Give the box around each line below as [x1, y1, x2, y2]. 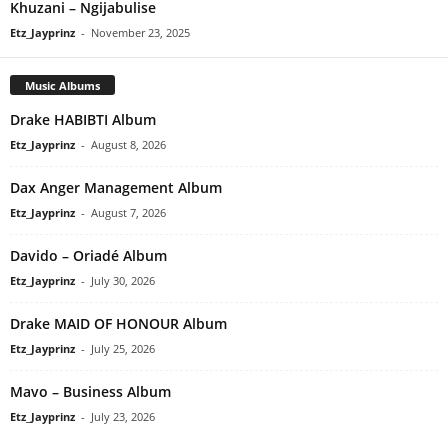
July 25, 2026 [91, 341, 155, 357]
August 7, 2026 [91, 205, 166, 221]
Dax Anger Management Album [10, 178, 222, 198]
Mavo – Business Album [10, 382, 171, 402]
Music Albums [25, 78, 100, 94]
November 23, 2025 [91, 25, 190, 41]
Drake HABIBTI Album [10, 110, 156, 130]
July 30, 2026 [91, 273, 155, 289]
